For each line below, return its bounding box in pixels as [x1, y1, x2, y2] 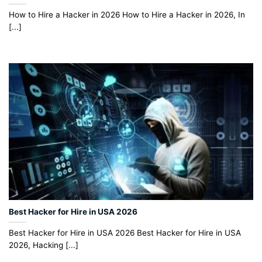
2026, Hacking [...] [9, 240, 78, 250]
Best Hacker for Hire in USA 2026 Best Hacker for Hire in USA [9, 227, 241, 237]
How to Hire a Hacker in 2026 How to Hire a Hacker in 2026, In [9, 10, 245, 20]
